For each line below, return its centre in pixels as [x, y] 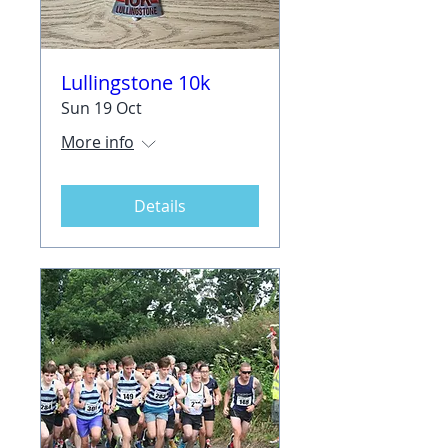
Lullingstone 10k [136, 82]
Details [160, 206]
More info [97, 142]
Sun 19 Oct [101, 108]
